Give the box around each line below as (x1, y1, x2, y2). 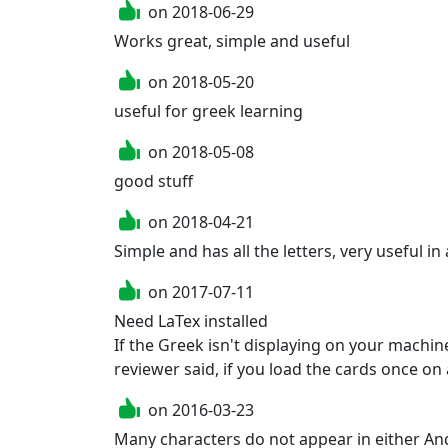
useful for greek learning (114, 99, 303, 122)
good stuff (114, 169, 193, 192)
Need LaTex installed (114, 309, 268, 332)
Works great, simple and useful (114, 29, 350, 52)
